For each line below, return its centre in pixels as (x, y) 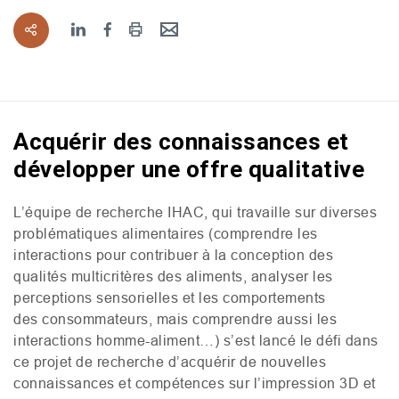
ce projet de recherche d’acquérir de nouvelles (170, 361)
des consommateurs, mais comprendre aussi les (175, 318)
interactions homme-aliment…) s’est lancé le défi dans (196, 340)
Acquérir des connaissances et (181, 141)
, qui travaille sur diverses (290, 212)
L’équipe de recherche (90, 212)
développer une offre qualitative (189, 169)
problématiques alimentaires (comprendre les (166, 233)
